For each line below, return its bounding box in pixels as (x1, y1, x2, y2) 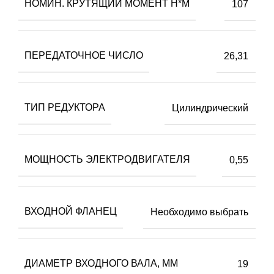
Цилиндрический (172, 102, 248, 113)
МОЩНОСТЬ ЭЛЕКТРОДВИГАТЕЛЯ (24, 154, 190, 165)
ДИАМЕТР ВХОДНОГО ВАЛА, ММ (24, 258, 178, 269)
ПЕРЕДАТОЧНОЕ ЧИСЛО (24, 50, 143, 61)
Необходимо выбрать (150, 206, 248, 217)
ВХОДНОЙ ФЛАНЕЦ (24, 206, 117, 217)
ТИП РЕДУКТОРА (24, 102, 105, 113)
